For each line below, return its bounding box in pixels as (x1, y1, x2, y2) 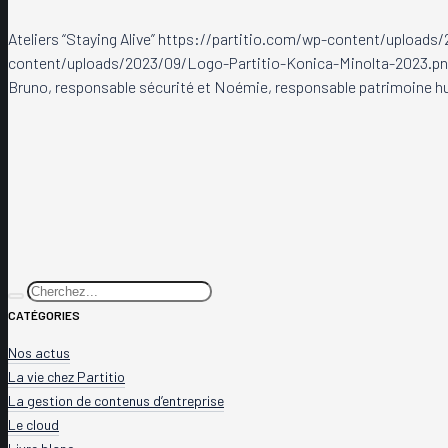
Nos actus (8, 343, 70, 361)
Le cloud (8, 415, 59, 433)
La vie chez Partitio (8, 367, 125, 385)
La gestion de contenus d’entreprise (8, 391, 224, 409)
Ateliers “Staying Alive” (8, 28, 155, 48)
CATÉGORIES (8, 307, 80, 322)
